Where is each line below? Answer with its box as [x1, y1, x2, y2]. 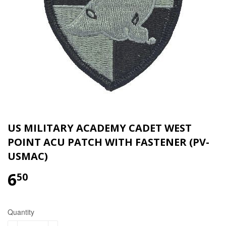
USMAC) [8, 149, 48, 163]
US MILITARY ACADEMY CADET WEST [8, 121, 192, 135]
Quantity [8, 206, 34, 217]
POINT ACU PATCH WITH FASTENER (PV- [8, 135, 209, 149]
